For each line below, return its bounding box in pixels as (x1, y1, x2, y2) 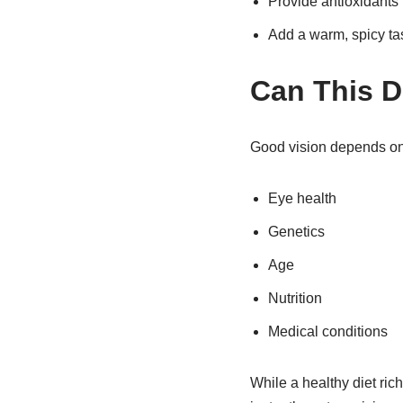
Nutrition (267, 291, 322, 306)
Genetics (267, 224, 325, 239)
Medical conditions (267, 324, 388, 339)
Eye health (267, 191, 336, 206)
